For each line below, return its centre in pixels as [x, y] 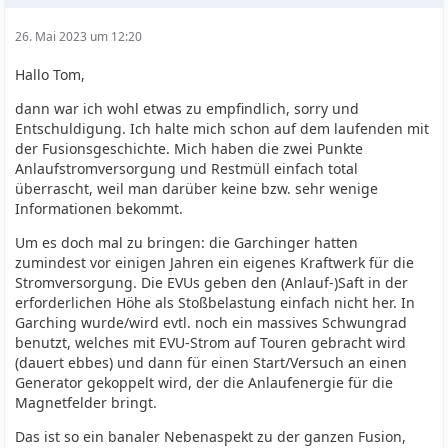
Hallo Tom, [50, 74]
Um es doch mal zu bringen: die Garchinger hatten [187, 242]
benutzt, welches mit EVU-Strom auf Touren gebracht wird [211, 342]
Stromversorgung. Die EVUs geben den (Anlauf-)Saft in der [212, 282]
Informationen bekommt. [99, 208]
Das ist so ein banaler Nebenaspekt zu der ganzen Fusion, [211, 436]
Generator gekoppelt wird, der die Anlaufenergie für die [204, 382]
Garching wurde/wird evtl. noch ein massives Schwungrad [211, 322]
